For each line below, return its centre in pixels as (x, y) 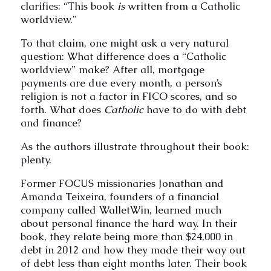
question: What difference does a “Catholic (123, 56)
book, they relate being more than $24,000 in (126, 236)
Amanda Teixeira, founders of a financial (119, 196)
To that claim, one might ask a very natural (124, 43)
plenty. (36, 159)
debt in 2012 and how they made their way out (133, 250)
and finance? (51, 122)
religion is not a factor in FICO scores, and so (129, 96)
